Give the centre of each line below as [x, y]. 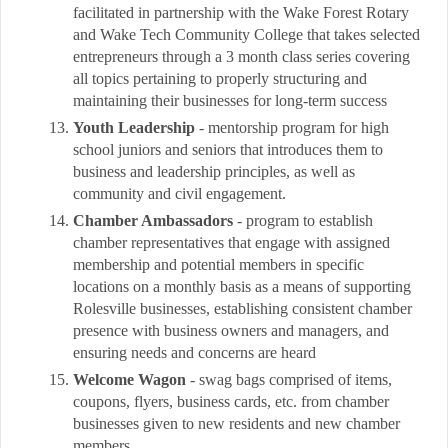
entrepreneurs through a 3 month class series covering [241, 56]
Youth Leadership [134, 127]
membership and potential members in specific [218, 264]
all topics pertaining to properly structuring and [220, 78]
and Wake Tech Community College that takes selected [246, 34]
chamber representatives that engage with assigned [231, 242]
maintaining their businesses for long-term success [230, 100]
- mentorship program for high [292, 127]
